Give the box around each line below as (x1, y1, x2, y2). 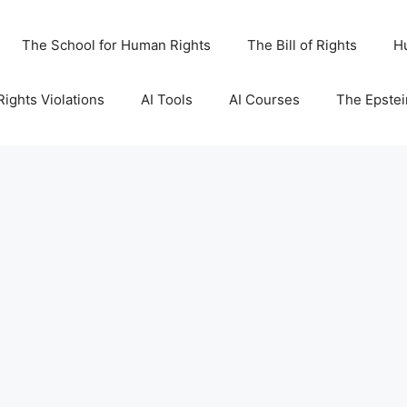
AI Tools (140, 91, 193, 108)
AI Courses (228, 91, 300, 108)
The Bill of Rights (246, 36, 357, 54)
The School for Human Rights (21, 36, 211, 54)
